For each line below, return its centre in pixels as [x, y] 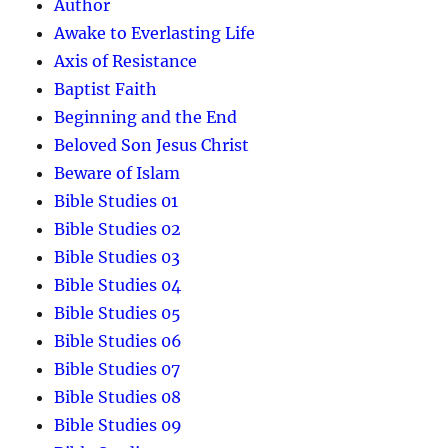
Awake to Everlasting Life [155, 32]
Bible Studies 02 [118, 228]
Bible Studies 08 [118, 396]
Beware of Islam [117, 172]
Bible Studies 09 [118, 424]
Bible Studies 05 [118, 312]
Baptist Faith [106, 88]
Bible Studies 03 [117, 256]
